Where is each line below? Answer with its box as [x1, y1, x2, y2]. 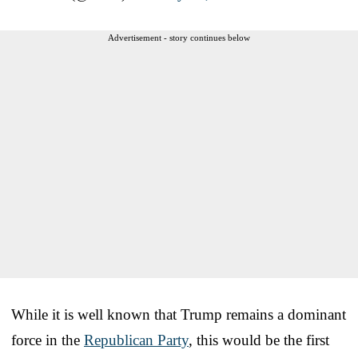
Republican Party [84, 331, 189, 348]
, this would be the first [189, 331, 329, 348]
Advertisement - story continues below [108, 32, 250, 42]
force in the [11, 331, 84, 348]
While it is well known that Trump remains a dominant [11, 305, 346, 323]
